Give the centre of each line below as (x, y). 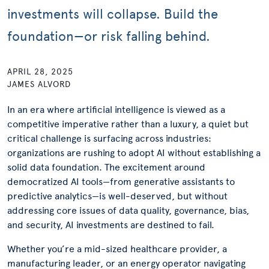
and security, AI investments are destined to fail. (111, 225)
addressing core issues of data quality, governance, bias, (128, 210)
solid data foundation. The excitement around (106, 167)
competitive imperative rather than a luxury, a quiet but (128, 124)
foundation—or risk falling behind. (109, 36)
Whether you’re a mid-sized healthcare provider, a (117, 249)
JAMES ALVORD (39, 84)
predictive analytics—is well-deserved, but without (117, 196)
